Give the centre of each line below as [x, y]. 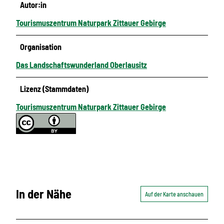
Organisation [41, 46]
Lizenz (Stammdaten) [54, 88]
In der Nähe [44, 193]
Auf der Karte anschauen [174, 194]
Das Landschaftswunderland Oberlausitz [81, 64]
